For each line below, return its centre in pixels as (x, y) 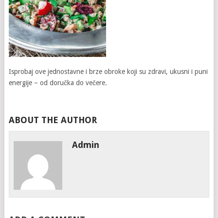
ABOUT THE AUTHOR (53, 120)
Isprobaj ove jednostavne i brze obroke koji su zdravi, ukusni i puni (108, 72)
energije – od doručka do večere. (58, 83)
